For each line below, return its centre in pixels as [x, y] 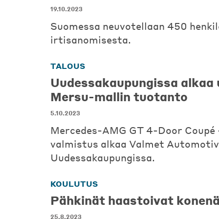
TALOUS [68, 66]
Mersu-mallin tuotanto [119, 97]
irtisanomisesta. [91, 40]
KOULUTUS [74, 184]
